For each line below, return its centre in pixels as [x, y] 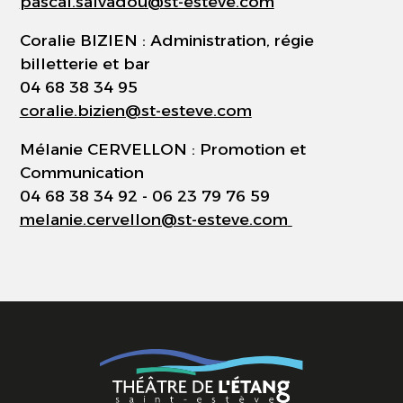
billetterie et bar [85, 63]
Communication [81, 173]
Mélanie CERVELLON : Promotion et [162, 149]
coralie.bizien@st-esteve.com [135, 110]
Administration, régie [232, 40]
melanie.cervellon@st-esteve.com [153, 219]
